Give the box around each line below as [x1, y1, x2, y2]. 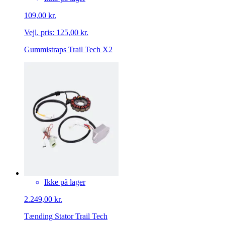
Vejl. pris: [24, 28, 54, 37]
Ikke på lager [44, 178, 85, 187]
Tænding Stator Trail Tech [24, 212, 107, 221]
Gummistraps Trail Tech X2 [24, 45, 113, 54]
